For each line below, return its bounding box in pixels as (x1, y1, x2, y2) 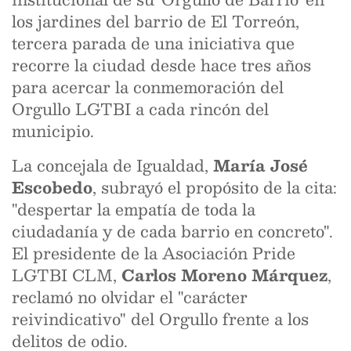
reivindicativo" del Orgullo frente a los (12, 306, 309, 332)
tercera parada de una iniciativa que (12, 30, 295, 56)
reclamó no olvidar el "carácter (12, 284, 248, 310)
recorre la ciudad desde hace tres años (12, 52, 311, 78)
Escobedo (12, 174, 92, 201)
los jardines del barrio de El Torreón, (12, 8, 299, 34)
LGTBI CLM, (12, 262, 121, 288)
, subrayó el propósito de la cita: (92, 174, 337, 201)
